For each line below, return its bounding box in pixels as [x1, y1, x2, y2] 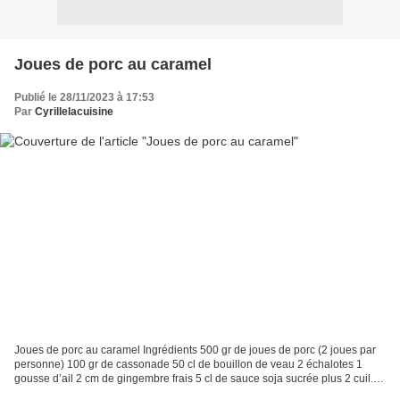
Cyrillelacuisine [35, 104, 113, 118]
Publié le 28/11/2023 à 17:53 [14, 90, 154, 104]
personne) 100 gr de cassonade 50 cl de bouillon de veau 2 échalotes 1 [14, 358, 362, 371]
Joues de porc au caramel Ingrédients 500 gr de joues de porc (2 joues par [14, 344, 376, 357]
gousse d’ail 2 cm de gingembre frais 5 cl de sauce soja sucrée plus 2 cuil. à [14, 372, 382, 386]
